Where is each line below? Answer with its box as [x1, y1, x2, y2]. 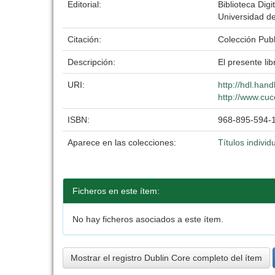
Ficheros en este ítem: [72, 186, 160, 196]
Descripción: [68, 57, 118, 67]
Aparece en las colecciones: [68, 137, 176, 147]
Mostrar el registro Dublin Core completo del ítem [71, 253, 262, 263]
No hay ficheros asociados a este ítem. [72, 214, 223, 224]
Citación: [68, 34, 104, 44]
